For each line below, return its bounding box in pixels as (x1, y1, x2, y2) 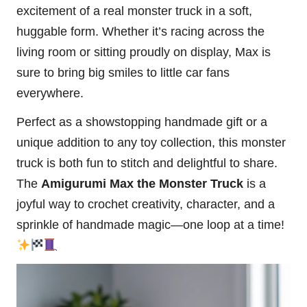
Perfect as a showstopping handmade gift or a (16, 115, 267, 130)
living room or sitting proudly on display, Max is (16, 45, 271, 60)
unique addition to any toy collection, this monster (16, 136, 286, 150)
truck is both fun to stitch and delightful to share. (16, 156, 278, 171)
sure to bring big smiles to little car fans (16, 66, 230, 80)
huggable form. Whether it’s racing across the (16, 25, 265, 39)
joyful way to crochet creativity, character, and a (16, 197, 275, 212)
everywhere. (16, 86, 84, 101)
